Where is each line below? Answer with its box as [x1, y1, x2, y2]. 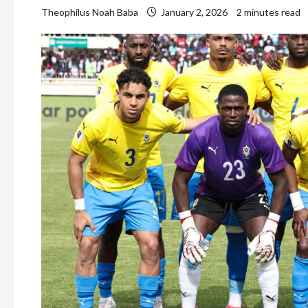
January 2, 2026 [159, 6, 230, 18]
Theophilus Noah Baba [41, 6, 138, 18]
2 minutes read [236, 6, 300, 18]
